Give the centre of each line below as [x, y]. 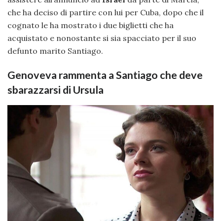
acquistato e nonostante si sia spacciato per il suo [102, 38]
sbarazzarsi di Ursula [55, 90]
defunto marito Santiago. [55, 51]
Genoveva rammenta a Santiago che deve [105, 75]
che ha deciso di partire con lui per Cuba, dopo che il [106, 12]
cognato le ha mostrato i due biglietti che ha [91, 25]
